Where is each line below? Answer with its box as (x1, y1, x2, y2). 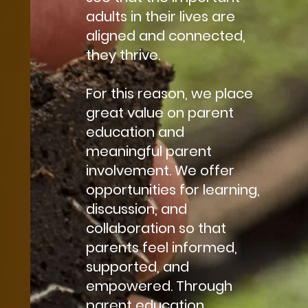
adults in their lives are (85, 6, 235, 26)
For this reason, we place (85, 83, 253, 103)
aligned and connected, (85, 25, 245, 45)
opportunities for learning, (85, 179, 260, 199)
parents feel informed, (85, 237, 237, 257)
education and (85, 122, 184, 142)
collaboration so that (85, 218, 226, 238)
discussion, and (85, 199, 187, 219)
